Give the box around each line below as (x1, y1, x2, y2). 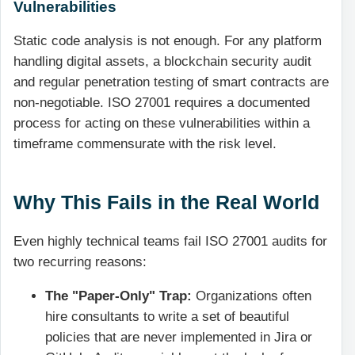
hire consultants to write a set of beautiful (45, 308, 289, 324)
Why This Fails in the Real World (13, 191, 319, 214)
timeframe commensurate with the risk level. (13, 136, 277, 152)
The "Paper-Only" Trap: (45, 288, 192, 303)
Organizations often (192, 288, 311, 303)
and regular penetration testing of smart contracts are (13, 74, 329, 90)
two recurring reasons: (13, 254, 151, 270)
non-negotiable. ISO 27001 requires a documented (13, 95, 310, 111)
